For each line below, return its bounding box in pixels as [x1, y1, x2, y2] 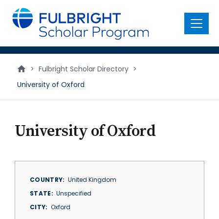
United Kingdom [67, 175, 116, 184]
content [6, 14, 40, 25]
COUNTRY [30, 175, 63, 184]
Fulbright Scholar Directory [39, 64, 129, 74]
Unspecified [56, 189, 92, 197]
